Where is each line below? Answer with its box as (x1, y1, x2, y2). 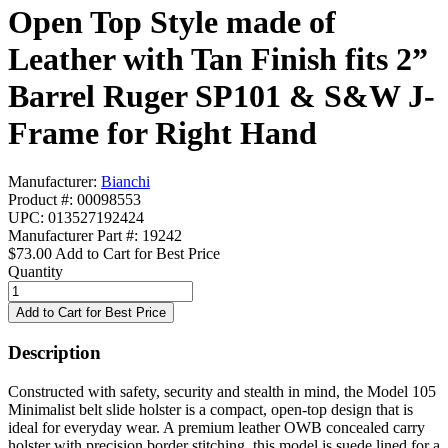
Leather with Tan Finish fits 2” (8, 40, 428, 77)
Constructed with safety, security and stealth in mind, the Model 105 (8, 382, 436, 400)
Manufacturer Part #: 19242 (8, 227, 182, 245)
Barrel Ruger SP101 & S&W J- (8, 77, 435, 114)
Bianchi (101, 173, 150, 191)
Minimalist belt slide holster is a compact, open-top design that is (8, 400, 413, 418)
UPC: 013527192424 (8, 209, 144, 227)
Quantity (8, 263, 63, 281)
